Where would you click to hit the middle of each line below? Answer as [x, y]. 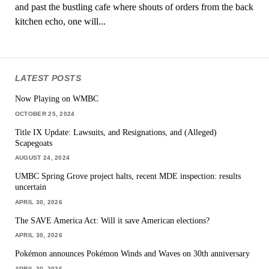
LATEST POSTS [48, 78]
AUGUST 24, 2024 [42, 158]
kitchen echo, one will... [60, 21]
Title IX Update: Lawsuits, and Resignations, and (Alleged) [116, 132]
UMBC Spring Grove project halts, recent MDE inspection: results [128, 176]
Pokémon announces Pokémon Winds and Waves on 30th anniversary [132, 254]
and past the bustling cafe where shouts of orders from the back [134, 7]
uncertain [30, 187]
